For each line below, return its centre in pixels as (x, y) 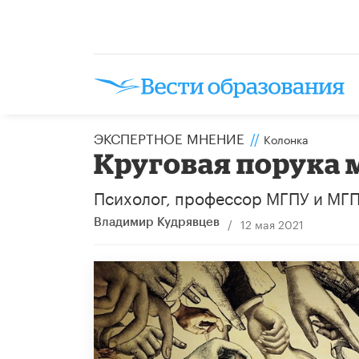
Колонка (286, 138)
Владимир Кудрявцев (157, 222)
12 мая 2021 (272, 223)
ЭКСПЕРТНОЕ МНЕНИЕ (169, 137)
